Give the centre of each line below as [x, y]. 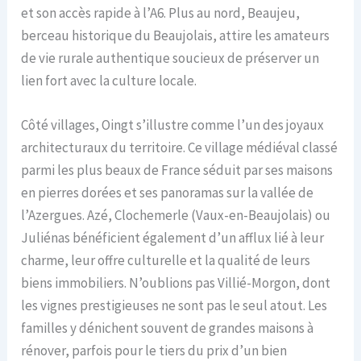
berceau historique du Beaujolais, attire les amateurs [176, 35]
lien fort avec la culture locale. [109, 80]
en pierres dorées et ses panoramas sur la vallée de [168, 192]
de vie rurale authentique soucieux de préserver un [170, 58]
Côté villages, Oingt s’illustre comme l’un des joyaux [173, 124]
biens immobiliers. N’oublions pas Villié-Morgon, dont [176, 282]
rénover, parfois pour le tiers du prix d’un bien [154, 350]
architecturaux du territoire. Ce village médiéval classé [180, 147]
